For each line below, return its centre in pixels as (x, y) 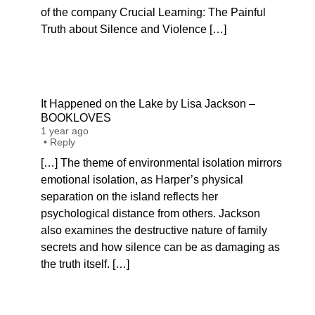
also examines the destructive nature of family (154, 230)
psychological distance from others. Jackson (150, 213)
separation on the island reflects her (129, 197)
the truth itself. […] (85, 264)
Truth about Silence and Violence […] (134, 29)
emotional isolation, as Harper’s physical (142, 180)
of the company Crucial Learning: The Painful (153, 12)
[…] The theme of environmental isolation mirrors (161, 163)
